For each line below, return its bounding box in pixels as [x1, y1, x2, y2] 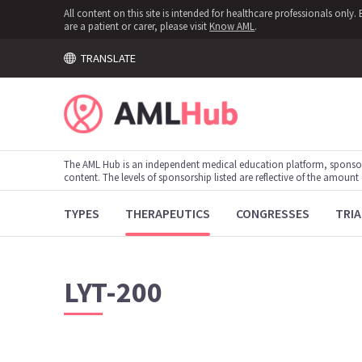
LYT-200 [64, 274, 163, 310]
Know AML [209, 19, 255, 32]
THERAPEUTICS [125, 205, 211, 221]
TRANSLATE [75, 50, 136, 65]
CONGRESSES [236, 205, 310, 221]
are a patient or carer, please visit [64, 19, 210, 32]
